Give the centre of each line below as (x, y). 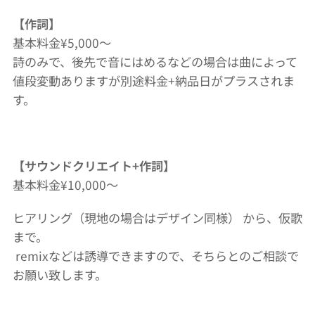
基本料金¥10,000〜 (65, 185)
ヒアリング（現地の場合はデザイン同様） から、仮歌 (157, 218)
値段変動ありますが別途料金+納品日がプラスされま (154, 81)
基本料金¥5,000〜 (63, 43)
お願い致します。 (60, 275)
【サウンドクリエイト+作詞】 (95, 166)
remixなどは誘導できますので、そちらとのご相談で (156, 256)
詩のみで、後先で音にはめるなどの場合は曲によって (155, 62)
